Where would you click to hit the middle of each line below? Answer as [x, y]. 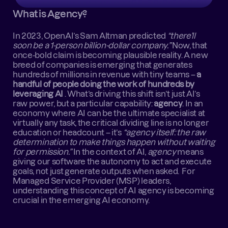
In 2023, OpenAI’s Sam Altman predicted [90, 36]
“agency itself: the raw [164, 132]
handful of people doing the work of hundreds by [104, 84]
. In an [193, 103]
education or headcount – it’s [68, 132]
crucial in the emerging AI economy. [83, 200]
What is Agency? [50, 14]
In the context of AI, [109, 152]
